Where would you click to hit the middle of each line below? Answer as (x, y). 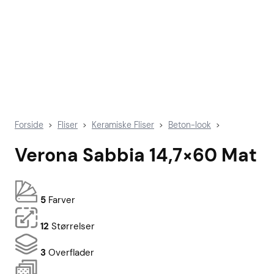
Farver (61, 200)
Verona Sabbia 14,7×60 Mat (136, 155)
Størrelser (72, 227)
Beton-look (190, 125)
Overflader (70, 253)
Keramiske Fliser (123, 125)
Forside (29, 125)
